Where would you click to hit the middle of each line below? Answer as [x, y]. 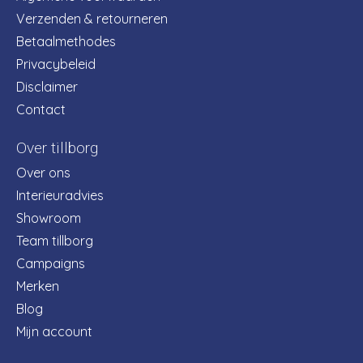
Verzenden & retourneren [92, 18]
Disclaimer [47, 86]
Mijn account [54, 332]
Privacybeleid [56, 64]
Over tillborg [57, 148]
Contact [41, 109]
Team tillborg [55, 241]
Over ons [43, 173]
